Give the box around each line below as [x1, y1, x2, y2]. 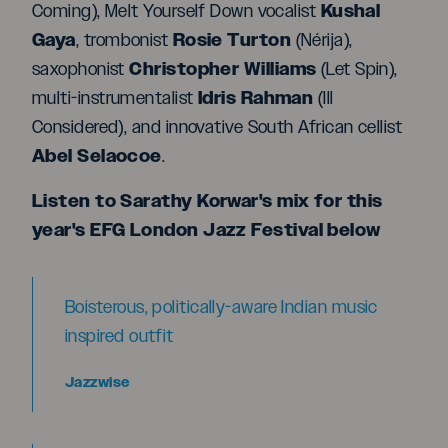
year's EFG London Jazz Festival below [32, 219, 381, 242]
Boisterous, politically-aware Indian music [65, 297, 378, 318]
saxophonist [32, 59, 130, 80]
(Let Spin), [316, 59, 398, 80]
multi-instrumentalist [32, 88, 198, 109]
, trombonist [75, 30, 173, 51]
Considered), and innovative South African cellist [32, 117, 403, 138]
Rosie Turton [172, 29, 292, 52]
